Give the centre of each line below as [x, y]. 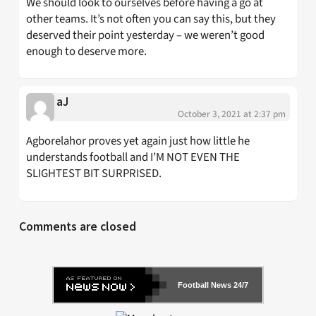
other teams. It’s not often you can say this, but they [151, 19]
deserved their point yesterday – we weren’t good [145, 35]
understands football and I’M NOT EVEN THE [133, 158]
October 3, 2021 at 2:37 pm [232, 114]
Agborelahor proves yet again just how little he [138, 141]
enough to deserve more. [86, 51]
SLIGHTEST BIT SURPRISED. [94, 174]
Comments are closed [78, 227]
